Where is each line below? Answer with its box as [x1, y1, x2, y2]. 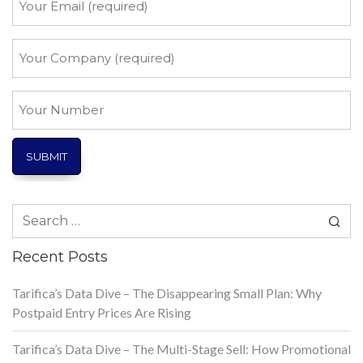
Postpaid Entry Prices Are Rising [12, 304, 191, 320]
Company [11, 59, 70, 75]
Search [11, 204, 49, 220]
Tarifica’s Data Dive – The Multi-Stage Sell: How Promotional [12, 340, 351, 357]
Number [11, 111, 61, 126]
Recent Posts [12, 247, 108, 266]
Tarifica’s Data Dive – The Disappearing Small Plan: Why [12, 284, 322, 301]
